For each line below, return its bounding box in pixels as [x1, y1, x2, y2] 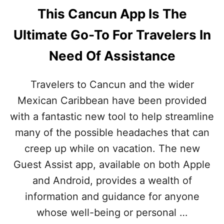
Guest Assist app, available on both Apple [13, 158, 210, 170]
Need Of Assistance [48, 47, 175, 63]
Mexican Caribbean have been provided [17, 94, 206, 106]
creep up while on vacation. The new [24, 142, 200, 154]
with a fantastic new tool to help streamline [10, 110, 214, 122]
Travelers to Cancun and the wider [30, 78, 194, 90]
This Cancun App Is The [37, 5, 187, 21]
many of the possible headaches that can [14, 126, 209, 138]
